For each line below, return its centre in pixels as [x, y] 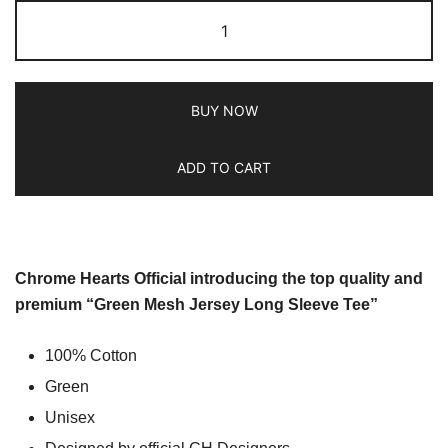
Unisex [70, 417]
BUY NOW [224, 110]
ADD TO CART [224, 167]
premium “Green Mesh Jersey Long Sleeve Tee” [196, 304]
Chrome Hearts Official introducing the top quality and [219, 278]
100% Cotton [91, 355]
